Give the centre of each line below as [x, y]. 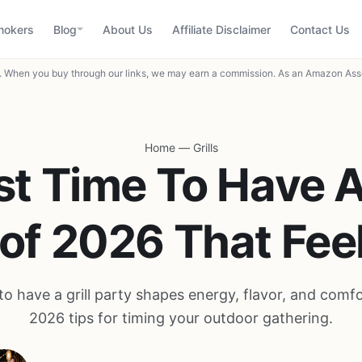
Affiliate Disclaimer [221, 29]
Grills [205, 147]
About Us [128, 29]
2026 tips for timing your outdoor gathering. [181, 318]
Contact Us [320, 29]
